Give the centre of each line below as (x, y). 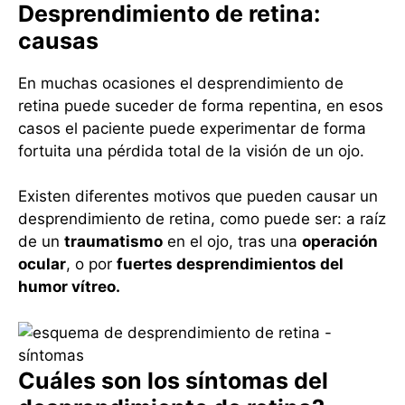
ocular (42, 264)
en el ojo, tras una (232, 242)
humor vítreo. (69, 287)
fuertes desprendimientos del (230, 264)
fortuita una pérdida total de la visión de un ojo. (191, 151)
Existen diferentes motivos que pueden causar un (198, 197)
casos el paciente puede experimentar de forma (192, 128)
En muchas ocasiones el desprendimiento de (181, 83)
